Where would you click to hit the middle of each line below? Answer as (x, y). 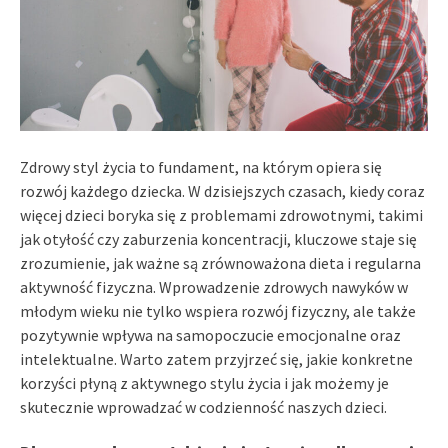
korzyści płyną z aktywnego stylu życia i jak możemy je (204, 382)
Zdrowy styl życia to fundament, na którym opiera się (201, 166)
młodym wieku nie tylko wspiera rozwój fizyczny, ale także (218, 310)
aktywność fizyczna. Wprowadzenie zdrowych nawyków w (214, 286)
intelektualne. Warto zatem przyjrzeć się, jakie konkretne (216, 358)
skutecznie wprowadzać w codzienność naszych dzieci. (203, 406)
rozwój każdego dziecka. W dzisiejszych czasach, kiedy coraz (222, 190)
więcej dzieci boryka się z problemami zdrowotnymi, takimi (221, 214)
